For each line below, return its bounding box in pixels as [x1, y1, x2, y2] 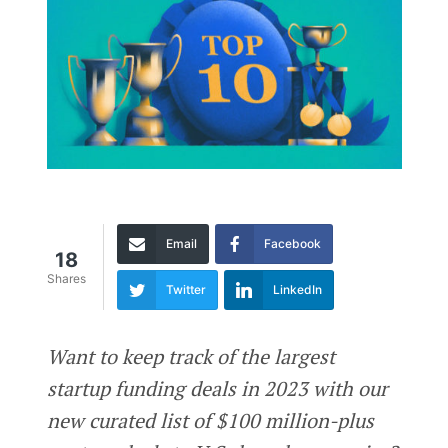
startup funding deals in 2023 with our [46, 374, 388, 402]
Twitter [165, 281, 206, 297]
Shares [46, 271, 86, 287]
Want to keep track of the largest [46, 342, 335, 370]
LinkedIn [272, 281, 322, 297]
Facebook [263, 235, 321, 251]
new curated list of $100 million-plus [46, 406, 374, 434]
